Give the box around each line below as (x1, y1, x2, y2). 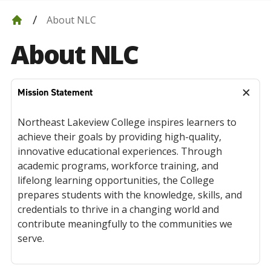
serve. (18, 232, 44, 245)
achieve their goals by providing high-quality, (18, 130, 221, 143)
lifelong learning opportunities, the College (18, 174, 214, 187)
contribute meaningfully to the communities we (18, 217, 232, 230)
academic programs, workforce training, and (18, 159, 218, 172)
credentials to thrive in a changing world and (18, 203, 219, 216)
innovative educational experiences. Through (18, 145, 222, 158)
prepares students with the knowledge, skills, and (18, 188, 242, 201)
